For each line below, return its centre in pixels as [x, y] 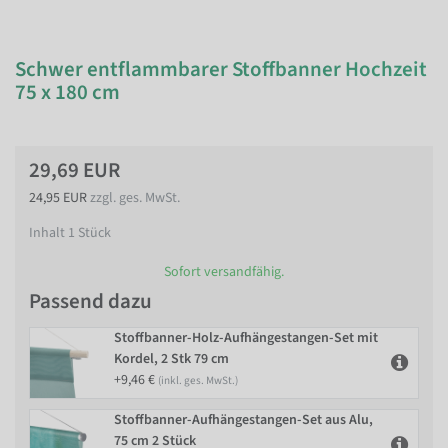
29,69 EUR [74, 170]
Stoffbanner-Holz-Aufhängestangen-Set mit [246, 337]
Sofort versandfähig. [224, 271]
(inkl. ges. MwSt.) [198, 380]
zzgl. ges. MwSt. [135, 198]
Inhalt [48, 233]
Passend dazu [90, 300]
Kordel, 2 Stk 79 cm [171, 358]
